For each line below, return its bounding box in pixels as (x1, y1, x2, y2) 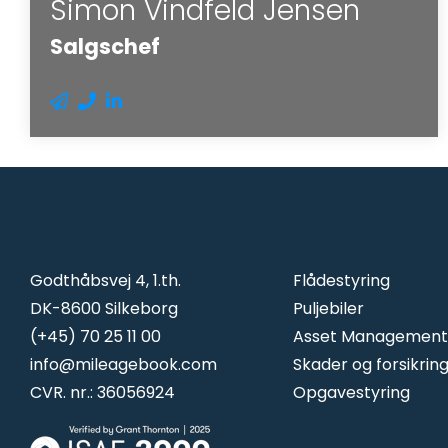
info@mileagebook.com (30, 352, 217, 376)
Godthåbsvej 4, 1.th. (30, 268, 181, 292)
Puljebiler (292, 296, 364, 320)
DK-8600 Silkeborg (30, 296, 178, 320)
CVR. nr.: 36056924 (30, 380, 175, 404)
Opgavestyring (292, 380, 410, 404)
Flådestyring (292, 268, 390, 292)
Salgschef (50, 31, 160, 61)
